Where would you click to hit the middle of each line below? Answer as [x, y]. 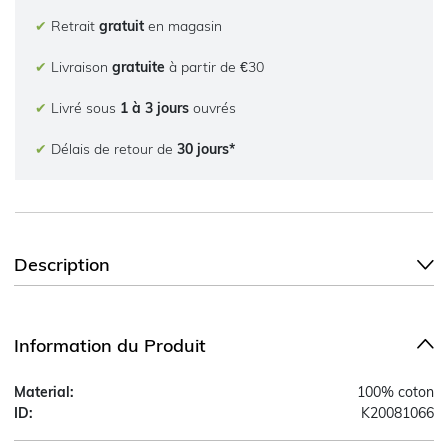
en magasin [183, 25]
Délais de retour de [112, 148]
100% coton [395, 391]
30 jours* [206, 148]
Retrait [73, 25]
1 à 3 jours [154, 107]
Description [62, 264]
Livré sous [83, 107]
